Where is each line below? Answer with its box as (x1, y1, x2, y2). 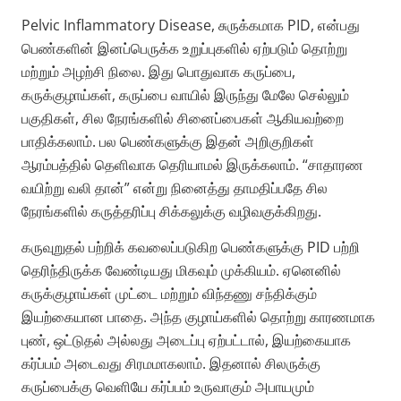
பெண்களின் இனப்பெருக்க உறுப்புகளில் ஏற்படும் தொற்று (21, 38, 347, 58)
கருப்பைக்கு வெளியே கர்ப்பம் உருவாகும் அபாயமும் (21, 377, 314, 397)
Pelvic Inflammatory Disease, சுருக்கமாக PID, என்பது (21, 14, 360, 35)
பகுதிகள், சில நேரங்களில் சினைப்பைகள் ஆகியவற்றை (21, 107, 344, 128)
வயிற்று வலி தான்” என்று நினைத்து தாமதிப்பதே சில (21, 177, 328, 198)
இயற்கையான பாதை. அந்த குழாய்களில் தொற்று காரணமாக (21, 307, 375, 328)
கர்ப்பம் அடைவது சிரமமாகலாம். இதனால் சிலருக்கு (21, 354, 320, 374)
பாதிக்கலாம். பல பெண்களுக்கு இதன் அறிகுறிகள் (21, 131, 314, 151)
